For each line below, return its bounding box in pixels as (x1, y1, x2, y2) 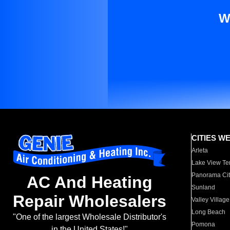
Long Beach (191, 208, 226, 216)
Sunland (191, 184, 216, 191)
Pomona (191, 221, 216, 228)
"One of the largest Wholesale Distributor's (12, 213, 166, 222)
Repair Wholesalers (12, 192, 166, 211)
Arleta (191, 147, 208, 154)
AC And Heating (26, 173, 152, 192)
